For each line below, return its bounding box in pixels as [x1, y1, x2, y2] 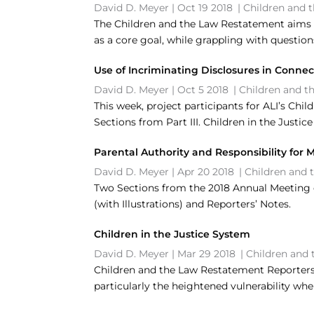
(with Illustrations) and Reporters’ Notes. [94, 198, 292, 210]
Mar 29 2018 [177, 247, 236, 260]
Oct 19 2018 [177, 1, 233, 14]
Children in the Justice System [94, 228, 251, 240]
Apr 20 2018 [177, 165, 235, 178]
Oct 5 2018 [177, 83, 229, 96]
